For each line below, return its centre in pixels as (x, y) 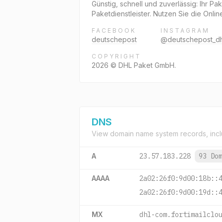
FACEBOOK (114, 30)
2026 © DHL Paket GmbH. (134, 65)
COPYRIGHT (116, 56)
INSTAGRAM (185, 30)
